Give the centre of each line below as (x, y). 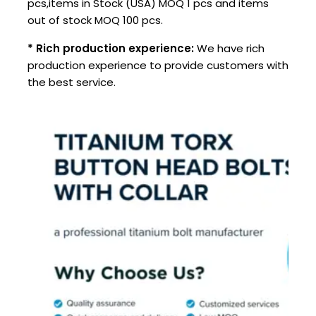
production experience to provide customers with (158, 66)
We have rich (229, 49)
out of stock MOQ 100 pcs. (95, 20)
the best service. (72, 83)
